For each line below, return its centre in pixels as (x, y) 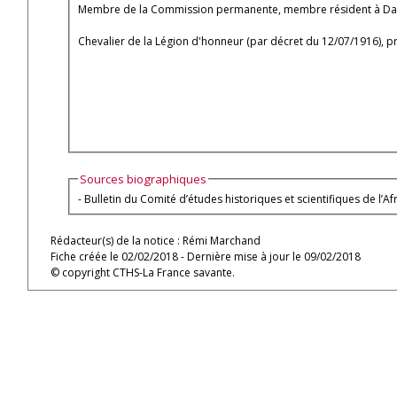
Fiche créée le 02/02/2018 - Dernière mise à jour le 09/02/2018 (206, 257)
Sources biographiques (144, 179)
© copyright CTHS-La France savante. (143, 272)
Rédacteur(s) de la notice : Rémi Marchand (156, 241)
